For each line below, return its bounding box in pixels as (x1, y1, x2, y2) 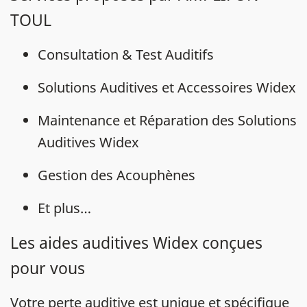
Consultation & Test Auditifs (38, 45, 214, 64)
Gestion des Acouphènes (38, 166, 195, 184)
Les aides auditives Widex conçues (10, 232, 262, 254)
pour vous (10, 257, 85, 279)
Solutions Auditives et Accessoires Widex (38, 78, 296, 97)
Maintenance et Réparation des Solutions (38, 111, 297, 130)
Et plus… (38, 199, 91, 217)
